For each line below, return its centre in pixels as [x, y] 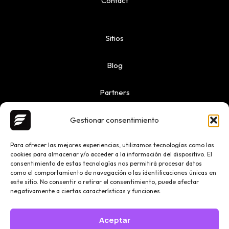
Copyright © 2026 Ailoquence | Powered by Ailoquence [114, 164]
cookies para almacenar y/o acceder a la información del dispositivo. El [111, 154]
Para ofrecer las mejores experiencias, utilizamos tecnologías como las [112, 145]
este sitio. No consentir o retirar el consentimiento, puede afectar [105, 182]
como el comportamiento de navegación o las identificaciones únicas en [113, 173]
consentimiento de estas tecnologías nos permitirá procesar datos [106, 163]
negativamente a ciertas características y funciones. [86, 191]
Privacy [114, 214]
